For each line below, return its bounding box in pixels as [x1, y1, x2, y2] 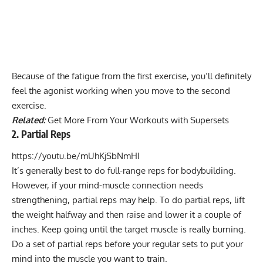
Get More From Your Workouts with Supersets [48, 114, 229, 126]
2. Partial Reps [12, 127, 70, 140]
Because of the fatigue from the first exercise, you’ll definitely [12, 70, 251, 82]
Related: [12, 114, 45, 126]
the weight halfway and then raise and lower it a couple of [12, 209, 241, 221]
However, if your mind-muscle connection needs [12, 180, 203, 191]
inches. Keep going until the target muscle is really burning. [12, 224, 246, 235]
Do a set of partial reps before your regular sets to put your [12, 238, 243, 250]
